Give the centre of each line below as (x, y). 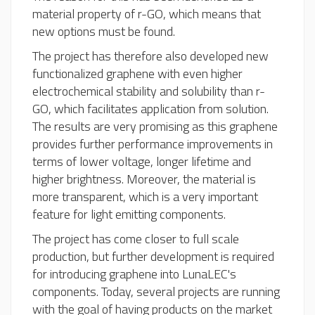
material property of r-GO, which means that (147, 13)
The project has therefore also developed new (150, 56)
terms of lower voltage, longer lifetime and (142, 161)
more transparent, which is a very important (145, 196)
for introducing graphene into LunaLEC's (134, 274)
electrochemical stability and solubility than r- (149, 91)
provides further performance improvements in (153, 143)
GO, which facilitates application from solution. (150, 108)
